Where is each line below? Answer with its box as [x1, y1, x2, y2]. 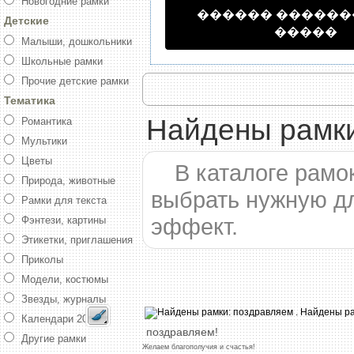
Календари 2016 [21, 313, 99, 325]
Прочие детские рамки [21, 75, 129, 87]
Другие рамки [21, 333, 86, 345]
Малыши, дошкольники [21, 36, 132, 47]
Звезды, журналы [21, 293, 106, 305]
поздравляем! [146, 325, 218, 338]
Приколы [21, 254, 63, 265]
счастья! [226, 342, 255, 351]
